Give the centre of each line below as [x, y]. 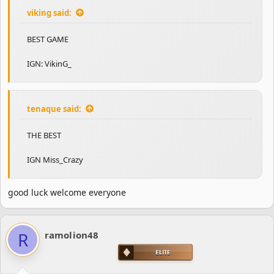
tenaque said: [54, 109]
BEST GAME [48, 39]
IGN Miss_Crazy [55, 159]
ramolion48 [72, 235]
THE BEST [44, 135]
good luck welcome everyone [67, 192]
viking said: [49, 13]
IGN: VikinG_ [49, 63]
